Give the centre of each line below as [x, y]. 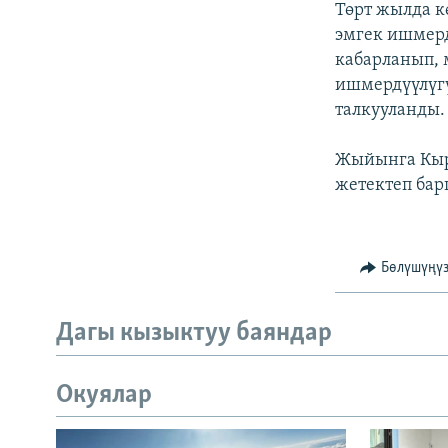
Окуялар [104, 395]
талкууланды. [390, 110]
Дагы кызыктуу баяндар [194, 334]
